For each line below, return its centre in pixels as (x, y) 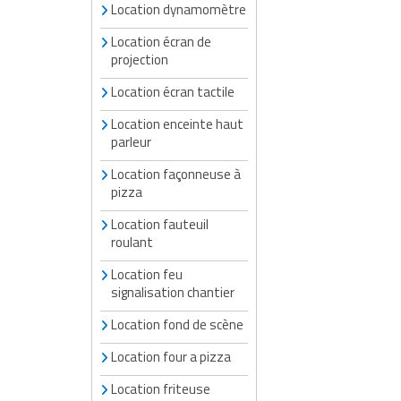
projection (140, 59)
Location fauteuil (160, 224)
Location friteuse (161, 388)
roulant (132, 242)
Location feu (147, 274)
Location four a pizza (171, 356)
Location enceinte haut (177, 124)
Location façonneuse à (176, 174)
